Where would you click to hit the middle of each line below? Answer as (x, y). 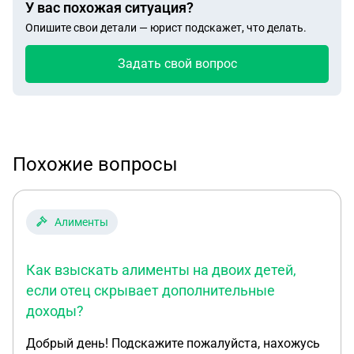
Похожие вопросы (95, 164)
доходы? (55, 311)
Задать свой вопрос (177, 64)
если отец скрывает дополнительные (151, 290)
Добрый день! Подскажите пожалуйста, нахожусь (173, 343)
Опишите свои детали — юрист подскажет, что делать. (166, 28)
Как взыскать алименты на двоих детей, (161, 270)
